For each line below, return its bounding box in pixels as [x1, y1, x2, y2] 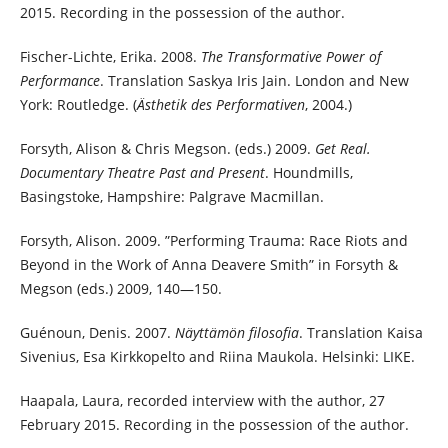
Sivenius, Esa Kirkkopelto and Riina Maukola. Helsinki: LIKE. [19, 347, 415, 367]
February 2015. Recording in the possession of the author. [19, 415, 409, 435]
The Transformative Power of [200, 47, 381, 67]
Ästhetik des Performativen [136, 95, 305, 115]
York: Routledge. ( [19, 95, 137, 115]
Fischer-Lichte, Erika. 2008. [19, 47, 201, 67]
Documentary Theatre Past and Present [19, 163, 265, 183]
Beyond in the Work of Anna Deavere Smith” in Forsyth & [19, 255, 398, 275]
